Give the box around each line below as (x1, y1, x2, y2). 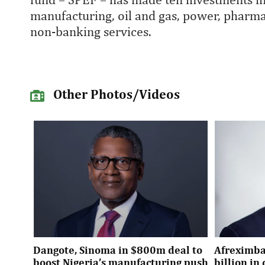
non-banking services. (30, 24, 151, 40)
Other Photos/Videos (50, 86, 180, 102)
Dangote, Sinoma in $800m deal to (33, 244, 202, 257)
